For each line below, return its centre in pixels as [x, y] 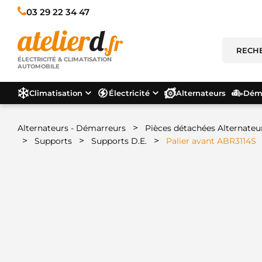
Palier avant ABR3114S [211, 141]
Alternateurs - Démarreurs [72, 128]
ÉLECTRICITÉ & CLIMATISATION [65, 60]
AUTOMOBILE [39, 67]
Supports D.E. [119, 141]
